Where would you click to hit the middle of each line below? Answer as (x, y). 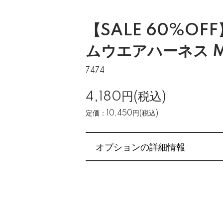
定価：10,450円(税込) (122, 113)
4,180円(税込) (126, 97)
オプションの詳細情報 (140, 146)
